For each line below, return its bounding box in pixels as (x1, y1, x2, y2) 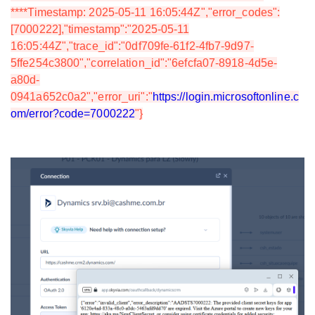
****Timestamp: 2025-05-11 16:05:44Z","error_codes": (11, 6, 281, 18)
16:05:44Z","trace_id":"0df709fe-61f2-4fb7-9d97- (11, 39, 254, 52)
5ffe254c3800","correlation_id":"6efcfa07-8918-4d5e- (11, 56, 278, 69)
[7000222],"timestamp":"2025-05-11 (11, 22, 190, 35)
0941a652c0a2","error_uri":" (11, 90, 153, 103)
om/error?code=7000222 (11, 107, 136, 120)
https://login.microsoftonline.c (152, 90, 299, 103)
